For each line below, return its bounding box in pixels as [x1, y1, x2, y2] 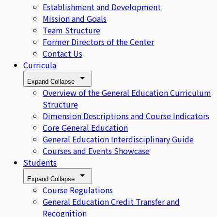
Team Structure [43, 24, 100, 36]
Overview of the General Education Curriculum [43, 86, 211, 98]
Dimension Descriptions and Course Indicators [43, 109, 209, 122]
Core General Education [43, 121, 128, 133]
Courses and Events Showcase [43, 144, 150, 156]
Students [23, 156, 57, 168]
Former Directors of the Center [43, 35, 154, 47]
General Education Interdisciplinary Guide [43, 133, 194, 145]
